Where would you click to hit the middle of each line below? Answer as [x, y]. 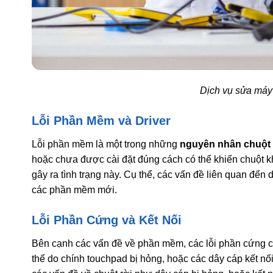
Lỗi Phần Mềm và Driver [101, 120]
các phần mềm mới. [74, 190]
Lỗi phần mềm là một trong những [106, 144]
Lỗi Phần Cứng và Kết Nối [107, 220]
